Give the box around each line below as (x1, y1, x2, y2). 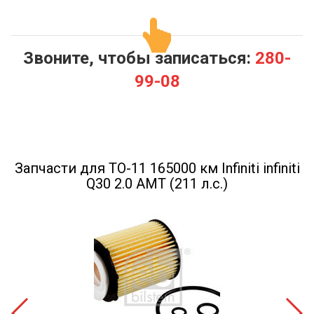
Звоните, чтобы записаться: (23, 48, 255, 68)
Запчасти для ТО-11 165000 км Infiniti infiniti (14, 160, 300, 177)
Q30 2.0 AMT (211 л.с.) (86, 175, 228, 192)
